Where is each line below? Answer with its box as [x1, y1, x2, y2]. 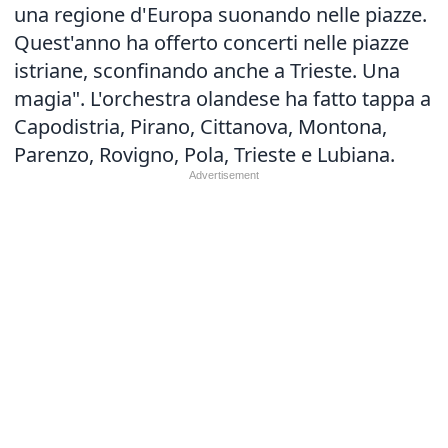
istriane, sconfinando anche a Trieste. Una [14, 57, 400, 84]
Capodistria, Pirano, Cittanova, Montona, [14, 113, 387, 140]
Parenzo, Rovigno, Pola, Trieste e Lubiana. [14, 141, 395, 168]
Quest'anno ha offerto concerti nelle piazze [14, 29, 409, 56]
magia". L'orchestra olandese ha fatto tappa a [14, 85, 431, 112]
